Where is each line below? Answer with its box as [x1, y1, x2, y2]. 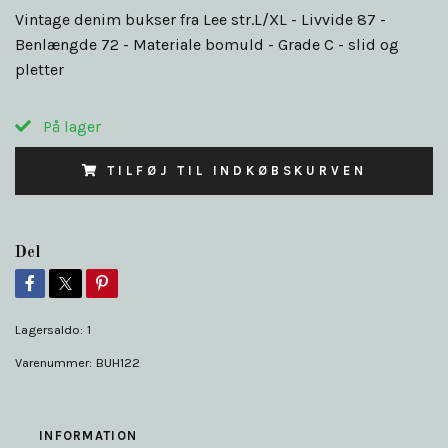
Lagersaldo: [15, 321, 83, 337]
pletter [15, 59, 64, 79]
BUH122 [96, 354, 140, 370]
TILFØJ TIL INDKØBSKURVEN [107, 162, 367, 178]
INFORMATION [39, 427, 138, 443]
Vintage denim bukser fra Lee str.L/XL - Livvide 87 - [15, 9, 386, 29]
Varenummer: [15, 354, 92, 370]
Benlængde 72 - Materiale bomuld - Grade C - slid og [15, 34, 399, 54]
